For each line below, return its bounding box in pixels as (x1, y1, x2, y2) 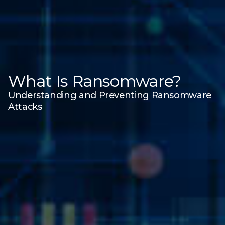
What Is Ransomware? (8, 71, 181, 91)
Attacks (8, 101, 42, 113)
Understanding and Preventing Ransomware (8, 89, 211, 101)
